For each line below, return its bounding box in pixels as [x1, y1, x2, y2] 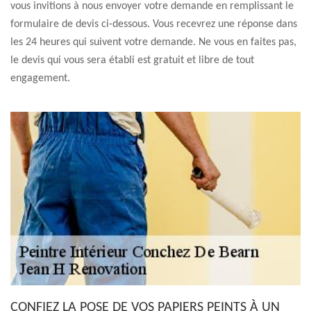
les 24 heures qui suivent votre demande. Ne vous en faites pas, [10, 37, 296, 48]
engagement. [10, 73, 70, 84]
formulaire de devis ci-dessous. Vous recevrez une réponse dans [10, 19, 297, 30]
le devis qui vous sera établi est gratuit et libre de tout [10, 55, 254, 66]
